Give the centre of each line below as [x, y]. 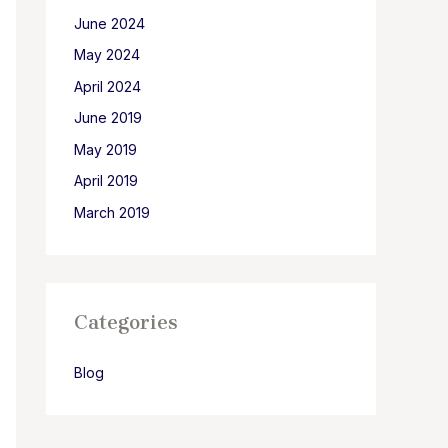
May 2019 [105, 149]
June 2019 [108, 118]
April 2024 [107, 86]
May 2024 [107, 55]
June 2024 [109, 23]
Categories [126, 322]
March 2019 [112, 212]
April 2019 [106, 181]
